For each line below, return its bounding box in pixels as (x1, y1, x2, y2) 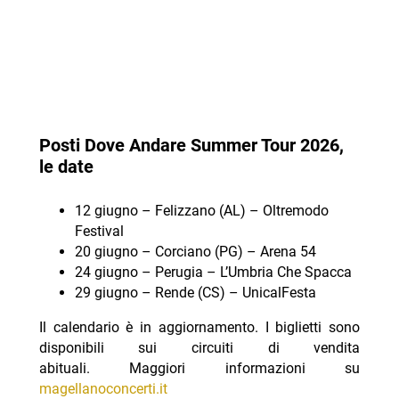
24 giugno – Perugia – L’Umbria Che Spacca (74, 264, 352, 281)
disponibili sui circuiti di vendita (38, 339, 361, 357)
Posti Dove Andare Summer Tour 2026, (38, 134, 344, 156)
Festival (74, 223, 124, 240)
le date (38, 155, 94, 177)
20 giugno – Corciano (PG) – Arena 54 (74, 243, 316, 261)
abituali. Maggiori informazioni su (38, 360, 361, 378)
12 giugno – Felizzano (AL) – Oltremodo (74, 202, 329, 220)
